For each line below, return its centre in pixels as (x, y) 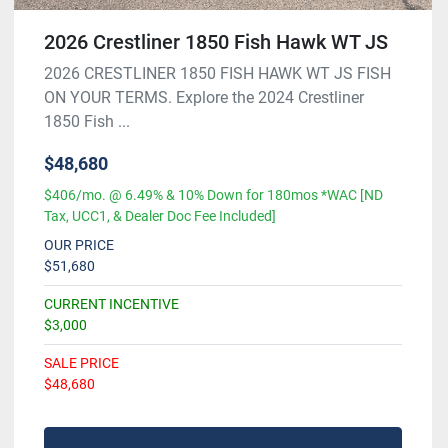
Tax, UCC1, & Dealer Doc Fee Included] (160, 215)
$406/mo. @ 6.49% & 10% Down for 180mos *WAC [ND (213, 194)
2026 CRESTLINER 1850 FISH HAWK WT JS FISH (217, 73)
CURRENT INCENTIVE (111, 303)
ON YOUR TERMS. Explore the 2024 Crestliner (204, 97)
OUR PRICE (79, 244)
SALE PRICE (81, 362)
